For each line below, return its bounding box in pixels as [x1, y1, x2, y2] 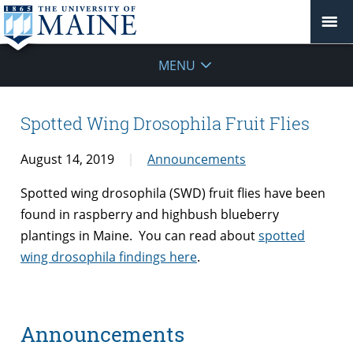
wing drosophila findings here [20, 247, 197, 266]
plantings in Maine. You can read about [20, 226, 258, 244]
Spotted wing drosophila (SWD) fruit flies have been [20, 184, 325, 202]
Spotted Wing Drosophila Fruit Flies [20, 112, 310, 136]
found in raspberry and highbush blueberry [20, 205, 279, 223]
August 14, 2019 [20, 150, 114, 168]
